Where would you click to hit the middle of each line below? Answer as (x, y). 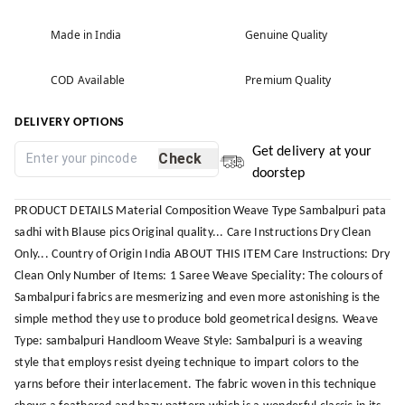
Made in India (86, 34)
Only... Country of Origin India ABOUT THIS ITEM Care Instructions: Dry (202, 254)
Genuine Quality (287, 34)
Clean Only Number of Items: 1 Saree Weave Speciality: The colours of (199, 276)
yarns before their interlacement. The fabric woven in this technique (196, 384)
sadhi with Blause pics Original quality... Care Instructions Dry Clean (193, 232)
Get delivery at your (311, 151)
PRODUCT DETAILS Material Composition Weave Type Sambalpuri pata (201, 211)
